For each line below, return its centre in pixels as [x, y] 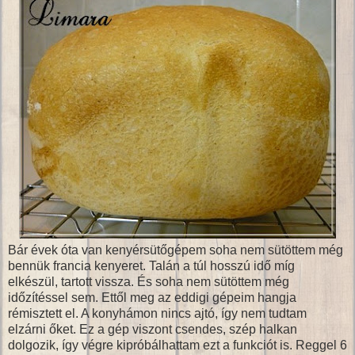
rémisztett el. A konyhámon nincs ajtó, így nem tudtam [157, 313]
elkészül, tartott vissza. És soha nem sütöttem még [149, 281]
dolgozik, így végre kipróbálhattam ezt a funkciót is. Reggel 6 [177, 345]
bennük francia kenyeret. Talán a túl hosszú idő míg [151, 265]
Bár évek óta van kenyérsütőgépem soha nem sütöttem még [176, 250]
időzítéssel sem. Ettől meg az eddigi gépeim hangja [152, 297]
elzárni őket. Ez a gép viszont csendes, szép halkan [153, 329]
